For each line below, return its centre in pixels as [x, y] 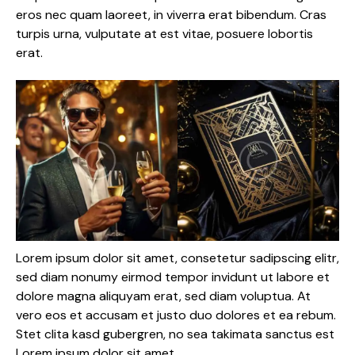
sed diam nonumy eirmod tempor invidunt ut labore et [173, 277]
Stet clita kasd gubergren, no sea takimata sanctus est [175, 334]
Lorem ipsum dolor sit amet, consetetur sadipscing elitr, [177, 258]
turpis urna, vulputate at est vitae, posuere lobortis [164, 34]
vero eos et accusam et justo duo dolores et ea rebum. [176, 315]
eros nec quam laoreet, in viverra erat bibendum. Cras [171, 15]
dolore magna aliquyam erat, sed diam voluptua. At [163, 296]
